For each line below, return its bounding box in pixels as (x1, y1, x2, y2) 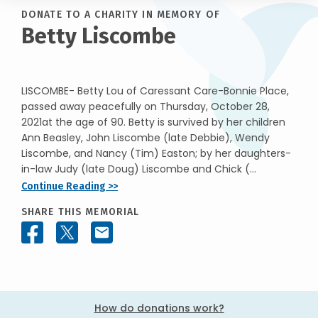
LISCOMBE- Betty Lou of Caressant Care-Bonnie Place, (21, 84, 289, 98)
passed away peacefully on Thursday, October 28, (21, 99, 270, 114)
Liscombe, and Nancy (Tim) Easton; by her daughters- (21, 146, 291, 160)
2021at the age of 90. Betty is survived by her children (21, 115, 285, 129)
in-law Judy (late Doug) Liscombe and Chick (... (21, 162, 256, 176)
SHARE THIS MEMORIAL (21, 206, 140, 218)
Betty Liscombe (21, 23, 176, 49)
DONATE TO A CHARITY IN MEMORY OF (21, 9, 220, 21)
